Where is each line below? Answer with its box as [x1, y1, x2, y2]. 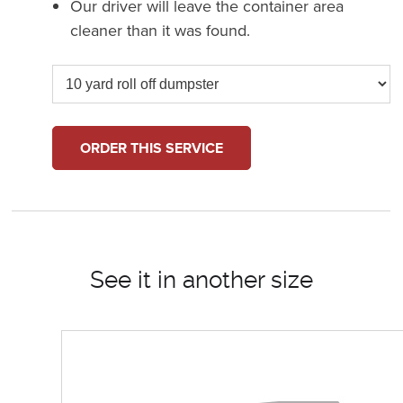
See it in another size [90, 265, 313, 293]
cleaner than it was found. [70, 18, 251, 41]
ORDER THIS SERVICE [80, 137, 224, 158]
